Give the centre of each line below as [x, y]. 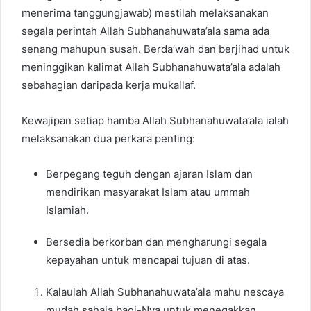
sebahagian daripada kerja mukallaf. [109, 85]
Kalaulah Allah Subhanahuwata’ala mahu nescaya [165, 292]
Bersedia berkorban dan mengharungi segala [156, 242]
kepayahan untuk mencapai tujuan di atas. [148, 260]
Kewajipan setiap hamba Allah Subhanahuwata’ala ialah [155, 121]
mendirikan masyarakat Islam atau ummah [148, 192]
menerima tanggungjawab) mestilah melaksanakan [145, 13]
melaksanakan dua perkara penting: [108, 139]
